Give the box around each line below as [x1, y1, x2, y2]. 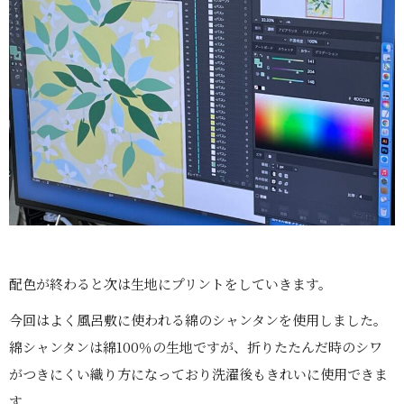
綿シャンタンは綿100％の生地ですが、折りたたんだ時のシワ [9, 336, 382, 356]
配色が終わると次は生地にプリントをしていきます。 [9, 273, 332, 293]
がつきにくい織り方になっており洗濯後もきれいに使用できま [9, 363, 388, 383]
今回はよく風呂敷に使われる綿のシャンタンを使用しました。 [9, 309, 387, 329]
